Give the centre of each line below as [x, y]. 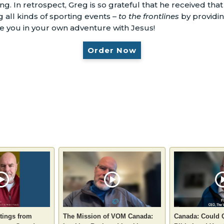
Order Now [112, 50]
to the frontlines [149, 16]
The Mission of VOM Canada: [108, 216]
